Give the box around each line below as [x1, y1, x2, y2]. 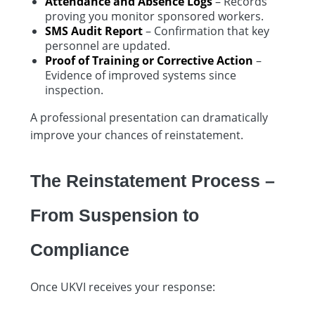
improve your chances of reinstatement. [30, 127, 243, 143]
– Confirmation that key [143, 22, 269, 39]
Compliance [30, 239, 129, 259]
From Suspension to [30, 205, 199, 225]
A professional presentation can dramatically [30, 109, 268, 125]
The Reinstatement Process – [30, 170, 275, 191]
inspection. [45, 82, 103, 98]
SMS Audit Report [45, 22, 143, 39]
